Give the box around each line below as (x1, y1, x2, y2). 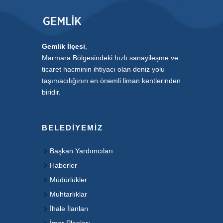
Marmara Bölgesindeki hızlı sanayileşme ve (42, 54, 178, 62)
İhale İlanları (50, 205, 89, 213)
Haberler (50, 161, 77, 169)
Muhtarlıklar (50, 190, 87, 198)
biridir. (42, 88, 61, 96)
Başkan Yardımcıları (50, 147, 113, 155)
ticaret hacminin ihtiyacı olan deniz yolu (42, 65, 165, 73)
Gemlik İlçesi (42, 42, 85, 50)
